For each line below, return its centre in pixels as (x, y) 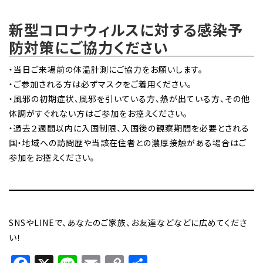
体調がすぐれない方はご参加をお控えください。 (98, 113)
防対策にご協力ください (89, 47)
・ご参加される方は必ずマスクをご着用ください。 (100, 84)
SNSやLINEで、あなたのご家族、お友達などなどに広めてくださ (128, 222)
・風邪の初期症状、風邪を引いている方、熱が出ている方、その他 (129, 98)
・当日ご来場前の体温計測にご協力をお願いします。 (106, 69)
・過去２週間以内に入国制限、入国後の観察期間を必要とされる (129, 128)
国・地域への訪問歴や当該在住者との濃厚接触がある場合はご (128, 142)
